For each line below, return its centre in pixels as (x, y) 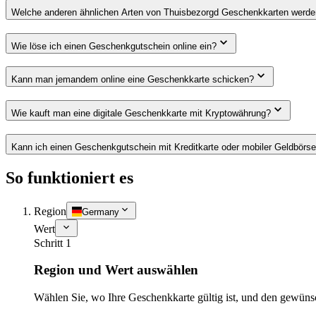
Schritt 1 (53, 243)
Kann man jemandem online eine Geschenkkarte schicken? (133, 80)
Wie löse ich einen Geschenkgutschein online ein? (114, 46)
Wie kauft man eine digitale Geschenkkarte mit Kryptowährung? (141, 114)
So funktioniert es (69, 177)
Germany (101, 212)
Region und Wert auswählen (116, 270)
